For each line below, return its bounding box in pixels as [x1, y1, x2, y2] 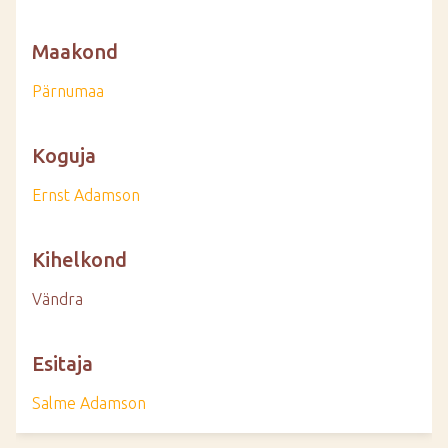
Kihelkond [32, 248, 127, 271]
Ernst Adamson [32, 186, 140, 204]
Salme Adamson [32, 394, 146, 412]
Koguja [32, 144, 96, 167]
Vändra [32, 290, 83, 308]
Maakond [32, 40, 118, 63]
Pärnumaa [32, 82, 104, 100]
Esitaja [32, 352, 93, 375]
